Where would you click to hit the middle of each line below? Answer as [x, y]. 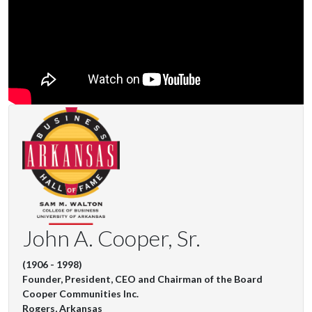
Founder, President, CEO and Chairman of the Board [142, 279]
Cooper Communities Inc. [80, 294]
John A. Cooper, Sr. [111, 238]
